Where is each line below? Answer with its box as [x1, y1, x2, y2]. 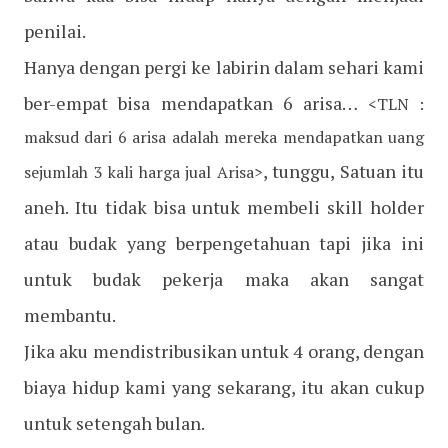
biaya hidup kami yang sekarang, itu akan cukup [24, 375, 424, 400]
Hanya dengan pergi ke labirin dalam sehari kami [24, 55, 424, 80]
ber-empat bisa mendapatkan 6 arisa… [24, 91, 368, 116]
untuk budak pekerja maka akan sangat [24, 267, 424, 292]
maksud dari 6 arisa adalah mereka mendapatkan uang [24, 126, 424, 149]
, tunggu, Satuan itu [262, 159, 424, 184]
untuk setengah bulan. [24, 411, 205, 436]
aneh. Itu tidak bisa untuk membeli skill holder [24, 195, 424, 220]
